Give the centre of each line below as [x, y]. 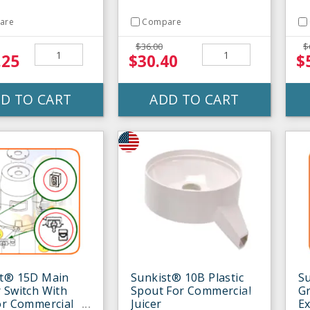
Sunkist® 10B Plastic [187, 278]
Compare [162, 22]
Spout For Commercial [191, 291]
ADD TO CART [194, 100]
